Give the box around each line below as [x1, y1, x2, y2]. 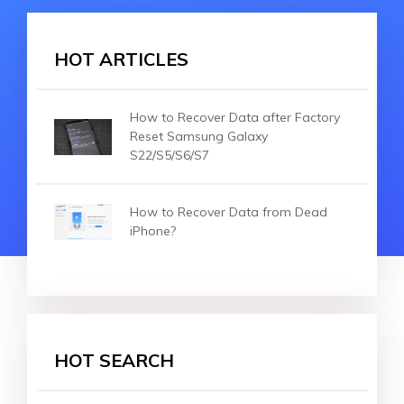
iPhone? [130, 223, 176, 240]
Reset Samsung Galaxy [130, 128, 268, 145]
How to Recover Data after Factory [130, 109, 340, 126]
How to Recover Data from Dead [130, 204, 327, 221]
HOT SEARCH [54, 349, 174, 372]
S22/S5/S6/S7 [130, 147, 209, 164]
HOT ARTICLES [54, 48, 188, 71]
